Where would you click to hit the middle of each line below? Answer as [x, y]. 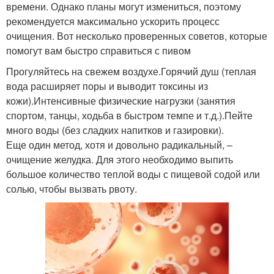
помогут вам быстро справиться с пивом [98, 50]
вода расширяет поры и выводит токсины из [107, 86]
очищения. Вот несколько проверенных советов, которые [137, 35]
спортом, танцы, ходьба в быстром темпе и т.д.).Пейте [129, 115]
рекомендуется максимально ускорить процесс [113, 21]
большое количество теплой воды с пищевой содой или [133, 174]
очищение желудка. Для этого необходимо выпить [120, 159]
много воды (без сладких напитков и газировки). [115, 130]
